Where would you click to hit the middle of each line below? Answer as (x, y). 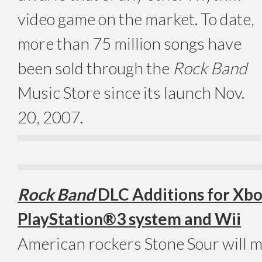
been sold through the (95, 68)
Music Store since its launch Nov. (131, 92)
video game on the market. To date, (136, 18)
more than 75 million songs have (130, 43)
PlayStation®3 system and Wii (129, 218)
